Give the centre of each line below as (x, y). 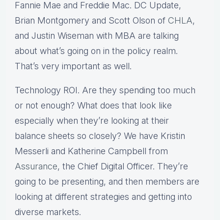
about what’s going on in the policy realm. (96, 51)
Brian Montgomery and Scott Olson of (91, 21)
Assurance (36, 166)
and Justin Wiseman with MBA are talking (97, 36)
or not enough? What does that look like (93, 106)
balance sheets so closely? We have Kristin (100, 136)
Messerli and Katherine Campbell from (91, 151)
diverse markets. (48, 212)
